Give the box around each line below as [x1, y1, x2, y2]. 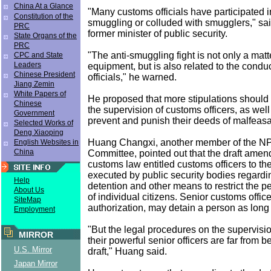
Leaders [14, 60, 41, 69]
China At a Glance [14, 2, 73, 10]
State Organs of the [14, 31, 77, 40]
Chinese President [14, 70, 75, 79]
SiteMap [14, 195, 41, 204]
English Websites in [14, 138, 79, 146]
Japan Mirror [14, 259, 57, 268]
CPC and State [14, 51, 63, 59]
